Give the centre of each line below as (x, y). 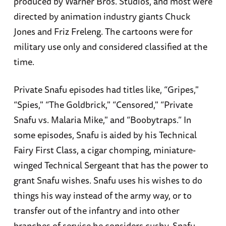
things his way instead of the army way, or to (102, 195)
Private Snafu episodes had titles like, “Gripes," (106, 90)
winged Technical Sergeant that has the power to (111, 165)
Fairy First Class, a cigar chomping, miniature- (104, 150)
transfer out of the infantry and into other (96, 211)
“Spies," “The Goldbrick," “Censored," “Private (103, 105)
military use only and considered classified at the (110, 46)
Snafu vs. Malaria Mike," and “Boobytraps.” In (102, 120)
